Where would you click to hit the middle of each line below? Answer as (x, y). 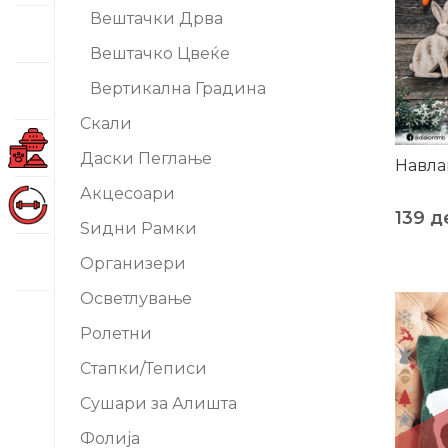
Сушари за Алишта (158, 403)
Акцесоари (127, 193)
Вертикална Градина (178, 88)
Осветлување (136, 298)
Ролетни (116, 333)
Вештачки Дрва (156, 18)
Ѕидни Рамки (138, 228)
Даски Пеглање (146, 158)
